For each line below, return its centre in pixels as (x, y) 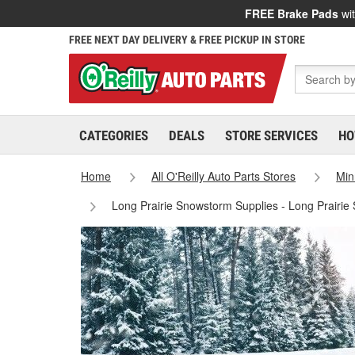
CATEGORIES (114, 136)
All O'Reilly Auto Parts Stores (224, 176)
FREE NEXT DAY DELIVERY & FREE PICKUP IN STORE (187, 40)
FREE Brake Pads (292, 13)
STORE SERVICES (271, 136)
